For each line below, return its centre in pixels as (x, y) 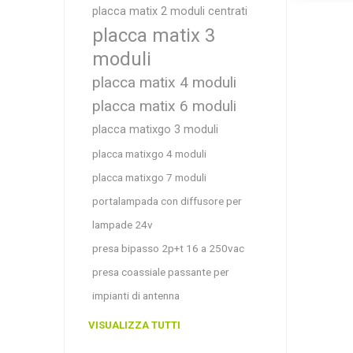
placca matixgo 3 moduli (155, 130)
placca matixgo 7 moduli (149, 177)
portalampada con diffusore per (167, 201)
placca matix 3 (153, 35)
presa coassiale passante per (160, 272)
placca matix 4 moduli (164, 82)
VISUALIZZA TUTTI (134, 325)
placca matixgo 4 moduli (149, 154)
